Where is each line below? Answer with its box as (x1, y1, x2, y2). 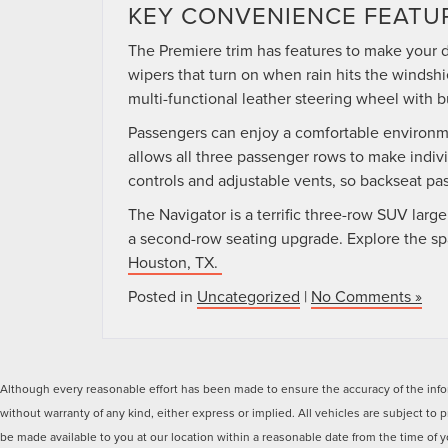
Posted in (128, 284, 197, 307)
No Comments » (311, 284, 422, 307)
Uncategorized (197, 284, 300, 307)
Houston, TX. (128, 250, 222, 273)
